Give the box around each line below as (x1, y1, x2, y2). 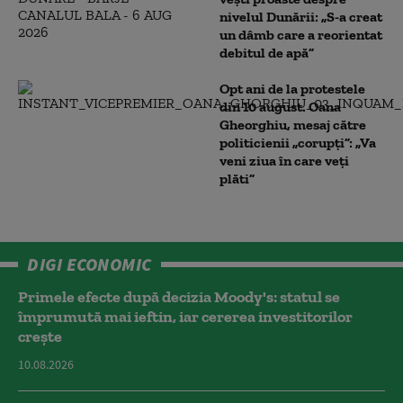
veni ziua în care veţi (219, 151, 349, 169)
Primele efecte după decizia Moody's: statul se (18, 286, 340, 307)
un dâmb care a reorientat (219, 25, 382, 43)
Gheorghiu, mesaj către (219, 115, 366, 133)
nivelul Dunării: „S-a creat (219, 7, 382, 25)
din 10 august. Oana (219, 97, 341, 115)
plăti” (219, 169, 255, 187)
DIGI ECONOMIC (27, 252, 152, 275)
